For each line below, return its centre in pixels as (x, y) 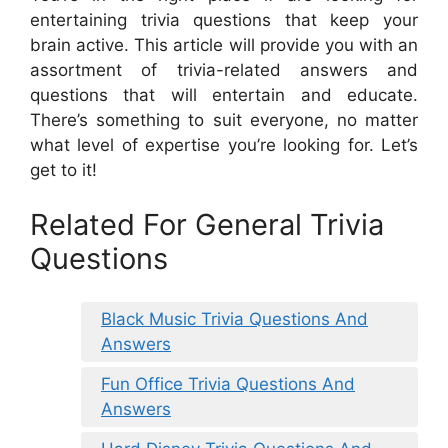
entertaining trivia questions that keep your (224, 19)
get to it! (63, 169)
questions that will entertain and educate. (224, 94)
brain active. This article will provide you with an (224, 44)
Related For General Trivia (207, 225)
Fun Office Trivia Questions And (228, 383)
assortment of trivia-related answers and (224, 69)
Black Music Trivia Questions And (234, 318)
